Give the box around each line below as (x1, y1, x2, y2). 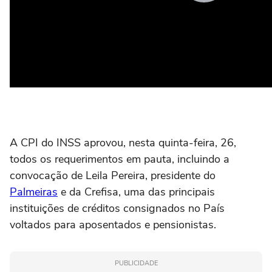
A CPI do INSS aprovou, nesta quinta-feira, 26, (10, 135, 236, 150)
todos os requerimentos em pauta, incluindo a (10, 152, 229, 166)
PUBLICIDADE (114, 259, 158, 268)
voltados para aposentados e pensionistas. (10, 217, 216, 232)
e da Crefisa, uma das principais (58, 185, 215, 199)
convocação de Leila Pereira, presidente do (10, 168, 216, 183)
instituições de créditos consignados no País (10, 201, 225, 216)
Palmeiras (10, 185, 58, 199)
